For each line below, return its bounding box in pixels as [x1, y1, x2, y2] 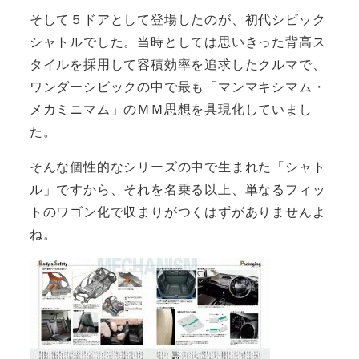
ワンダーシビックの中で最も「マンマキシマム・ [29, 77, 326, 96]
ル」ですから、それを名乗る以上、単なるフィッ [29, 179, 326, 199]
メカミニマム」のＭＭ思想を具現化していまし [29, 99, 313, 119]
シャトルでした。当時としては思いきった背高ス [29, 32, 326, 51]
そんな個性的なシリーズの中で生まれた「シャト [29, 157, 326, 176]
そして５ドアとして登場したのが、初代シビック [29, 10, 326, 29]
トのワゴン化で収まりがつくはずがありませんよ [29, 202, 326, 221]
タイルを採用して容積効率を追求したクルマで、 [29, 54, 326, 74]
